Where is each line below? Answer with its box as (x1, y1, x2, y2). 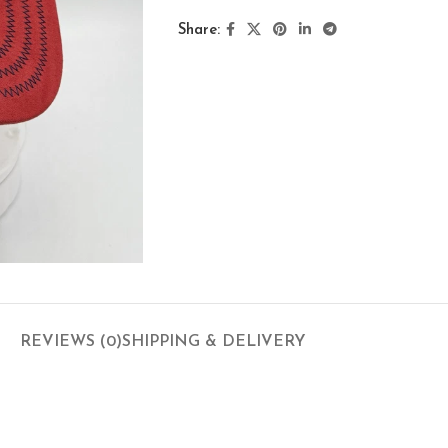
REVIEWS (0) (20, 334, 122, 351)
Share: (177, 22, 220, 38)
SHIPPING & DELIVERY (122, 334, 306, 351)
